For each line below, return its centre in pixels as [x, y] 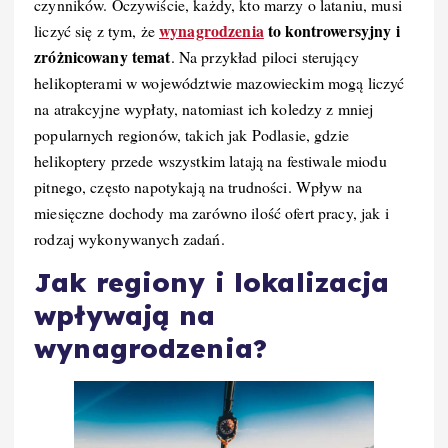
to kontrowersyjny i [331, 30]
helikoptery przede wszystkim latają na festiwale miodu [210, 160]
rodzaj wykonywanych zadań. [129, 238]
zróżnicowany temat [102, 56]
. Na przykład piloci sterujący [264, 56]
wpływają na [125, 315]
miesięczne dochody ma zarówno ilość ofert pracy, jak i [211, 212]
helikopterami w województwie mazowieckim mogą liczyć [219, 82]
